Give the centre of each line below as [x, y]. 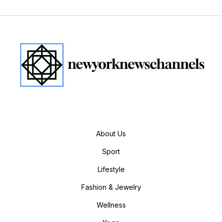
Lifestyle [111, 169]
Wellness [111, 205]
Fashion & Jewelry [111, 187]
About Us [111, 134]
